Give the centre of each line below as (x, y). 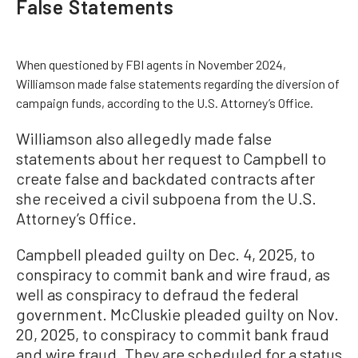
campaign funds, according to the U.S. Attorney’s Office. (165, 103)
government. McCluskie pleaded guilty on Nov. (177, 314)
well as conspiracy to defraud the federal (157, 294)
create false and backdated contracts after (165, 178)
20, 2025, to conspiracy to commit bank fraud (173, 334)
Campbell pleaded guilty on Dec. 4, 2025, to (165, 254)
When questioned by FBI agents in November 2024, (151, 64)
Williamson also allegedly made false (144, 138)
